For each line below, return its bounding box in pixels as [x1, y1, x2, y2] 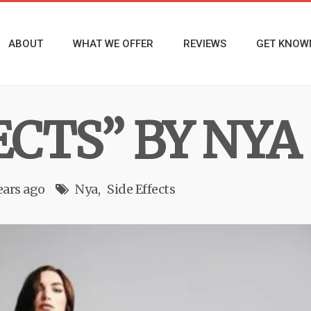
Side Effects [107, 181, 175, 197]
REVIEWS [183, 37, 226, 50]
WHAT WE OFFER [73, 37, 153, 50]
